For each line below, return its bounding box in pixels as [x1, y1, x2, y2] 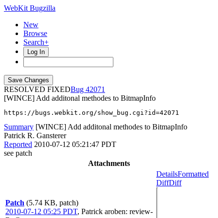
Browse [23, 29, 47, 37]
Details [156, 170, 178, 178]
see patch [4, 149, 32, 157]
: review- [126, 207, 153, 216]
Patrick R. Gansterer [4, 131, 66, 140]
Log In [27, 48, 45, 55]
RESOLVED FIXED [4, 85, 71, 93]
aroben [105, 207, 126, 216]
